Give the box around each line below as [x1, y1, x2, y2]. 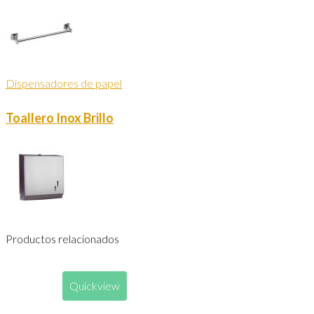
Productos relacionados [6, 232, 119, 246]
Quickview [69, 279, 120, 293]
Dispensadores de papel [6, 76, 122, 90]
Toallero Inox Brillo [6, 110, 114, 126]
